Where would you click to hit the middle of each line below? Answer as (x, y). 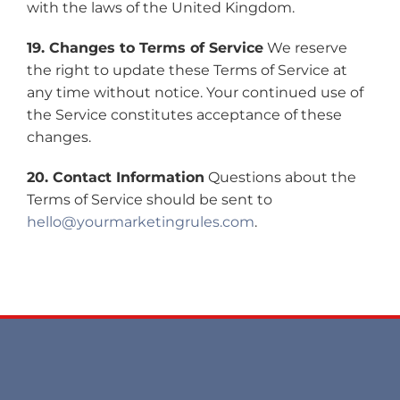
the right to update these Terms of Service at (187, 70)
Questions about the (280, 177)
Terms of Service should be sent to (149, 200)
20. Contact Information (115, 177)
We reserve (305, 48)
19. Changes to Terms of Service (145, 48)
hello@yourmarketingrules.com (140, 222)
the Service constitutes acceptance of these (184, 115)
